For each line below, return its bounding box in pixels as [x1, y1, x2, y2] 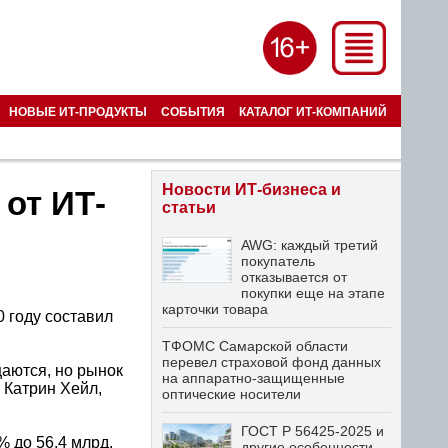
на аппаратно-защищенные [162, 370, 345, 386]
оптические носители [162, 386, 301, 402]
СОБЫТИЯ [161, 105, 225, 118]
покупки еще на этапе [241, 285, 385, 301]
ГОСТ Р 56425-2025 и [241, 423, 384, 439]
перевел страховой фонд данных [162, 354, 381, 370]
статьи [162, 199, 216, 216]
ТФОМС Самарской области [162, 338, 348, 354]
